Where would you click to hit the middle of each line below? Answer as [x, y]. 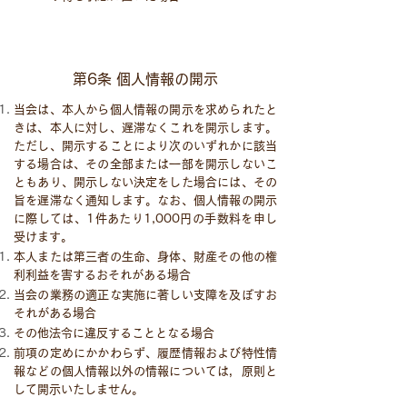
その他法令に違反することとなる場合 [114, 333]
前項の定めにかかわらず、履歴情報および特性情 [145, 353]
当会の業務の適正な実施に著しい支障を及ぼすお [145, 295]
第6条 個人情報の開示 [145, 79]
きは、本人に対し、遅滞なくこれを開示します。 [145, 128]
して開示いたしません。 [79, 389]
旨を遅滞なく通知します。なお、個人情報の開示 [145, 200]
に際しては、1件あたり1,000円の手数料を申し [145, 218]
